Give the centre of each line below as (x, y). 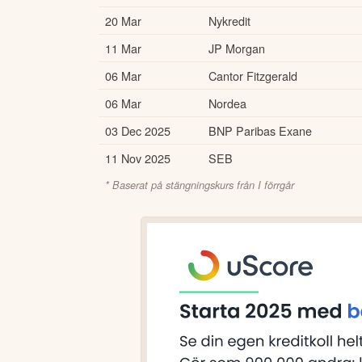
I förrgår (276, 185)
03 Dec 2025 (138, 130)
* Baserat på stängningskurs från (181, 185)
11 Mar (123, 48)
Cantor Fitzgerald (253, 75)
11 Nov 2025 (138, 158)
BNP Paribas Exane (260, 130)
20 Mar (123, 20)
